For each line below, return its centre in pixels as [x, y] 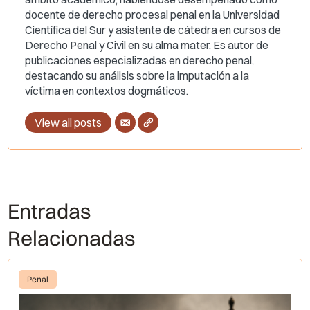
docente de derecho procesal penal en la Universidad [153, 15]
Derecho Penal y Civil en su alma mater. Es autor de [147, 45]
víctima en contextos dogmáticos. [107, 91]
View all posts [69, 123]
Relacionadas [72, 239]
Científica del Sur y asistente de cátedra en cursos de [153, 30]
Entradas [49, 212]
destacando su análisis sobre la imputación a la [137, 76]
